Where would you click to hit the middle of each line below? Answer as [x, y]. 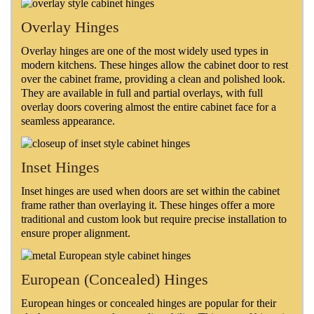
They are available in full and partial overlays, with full [142, 93]
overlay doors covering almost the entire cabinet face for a [149, 107]
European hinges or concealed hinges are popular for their [149, 303]
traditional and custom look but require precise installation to [154, 219]
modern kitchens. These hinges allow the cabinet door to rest [155, 64]
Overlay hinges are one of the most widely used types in [145, 50]
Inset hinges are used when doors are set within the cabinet [150, 191]
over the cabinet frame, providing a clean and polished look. [153, 78]
